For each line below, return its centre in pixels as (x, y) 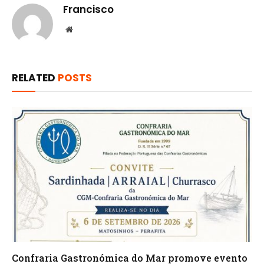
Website (85, 29)
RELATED (35, 77)
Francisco (88, 9)
